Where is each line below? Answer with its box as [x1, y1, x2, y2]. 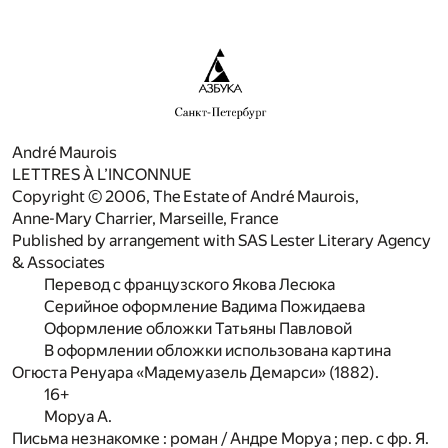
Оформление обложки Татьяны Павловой [44, 318, 352, 338]
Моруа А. [44, 406, 112, 426]
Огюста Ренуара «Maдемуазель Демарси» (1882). [12, 362, 379, 382]
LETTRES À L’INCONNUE [12, 164, 192, 184]
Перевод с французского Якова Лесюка [44, 274, 335, 294]
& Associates [12, 252, 105, 272]
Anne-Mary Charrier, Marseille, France [12, 208, 278, 228]
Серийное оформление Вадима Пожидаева [44, 296, 365, 316]
